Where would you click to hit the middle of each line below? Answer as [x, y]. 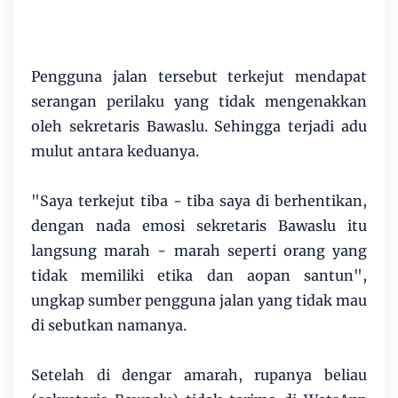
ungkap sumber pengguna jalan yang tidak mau [199, 300]
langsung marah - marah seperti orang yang [199, 250]
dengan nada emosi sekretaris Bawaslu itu [199, 225]
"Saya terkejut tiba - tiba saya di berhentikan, [199, 200]
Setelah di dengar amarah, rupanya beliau [199, 374]
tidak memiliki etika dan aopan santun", [199, 275]
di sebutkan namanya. [109, 325]
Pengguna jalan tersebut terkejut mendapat [199, 76]
